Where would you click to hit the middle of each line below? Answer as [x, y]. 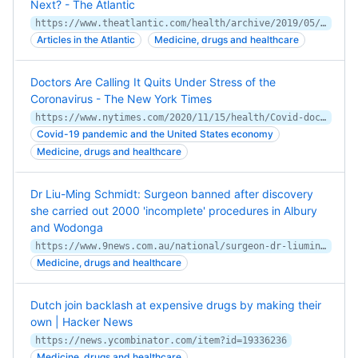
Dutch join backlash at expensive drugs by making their [176, 305]
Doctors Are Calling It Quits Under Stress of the [153, 82]
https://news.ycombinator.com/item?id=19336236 [161, 340]
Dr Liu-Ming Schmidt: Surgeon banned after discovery [172, 194]
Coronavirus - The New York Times [121, 99]
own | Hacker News [82, 322]
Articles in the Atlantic [86, 40]
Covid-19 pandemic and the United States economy [155, 134]
